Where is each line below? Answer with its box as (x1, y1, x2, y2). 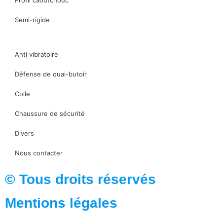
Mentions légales (5, 195, 117, 211)
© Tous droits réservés (5, 171, 156, 187)
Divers (15, 129, 34, 137)
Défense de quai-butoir (15, 70, 87, 78)
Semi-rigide (15, 15, 50, 24)
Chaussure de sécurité (15, 109, 85, 117)
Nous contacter (15, 148, 63, 157)
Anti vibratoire (15, 50, 58, 58)
